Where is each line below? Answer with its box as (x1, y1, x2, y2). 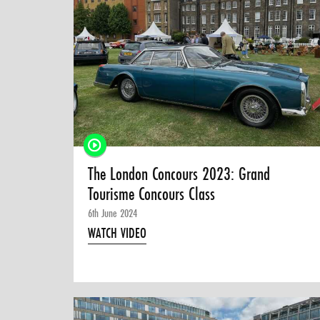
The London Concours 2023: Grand (88, 162, 271, 186)
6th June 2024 (88, 205, 138, 221)
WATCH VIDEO (88, 224, 147, 243)
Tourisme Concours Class (88, 182, 216, 206)
